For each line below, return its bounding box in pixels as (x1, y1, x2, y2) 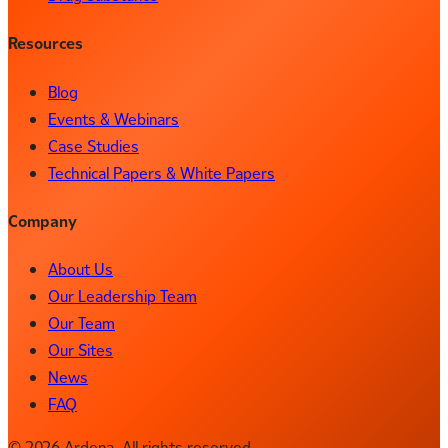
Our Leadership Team (48, 285, 197, 309)
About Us (48, 258, 113, 282)
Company (8, 210, 77, 234)
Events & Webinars (48, 107, 179, 131)
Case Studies (48, 134, 139, 158)
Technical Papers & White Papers (48, 161, 275, 185)
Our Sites (48, 339, 113, 363)
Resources (8, 32, 83, 56)
